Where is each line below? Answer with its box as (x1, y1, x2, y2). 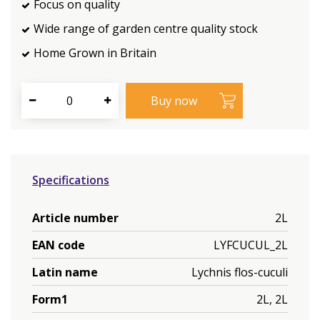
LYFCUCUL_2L (214, 236, 288, 253)
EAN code (32, 236, 85, 253)
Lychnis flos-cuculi (191, 264, 288, 280)
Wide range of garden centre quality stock (34, 21, 258, 36)
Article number (32, 209, 119, 226)
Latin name (32, 264, 98, 280)
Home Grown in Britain (34, 45, 156, 61)
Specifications (32, 172, 109, 188)
